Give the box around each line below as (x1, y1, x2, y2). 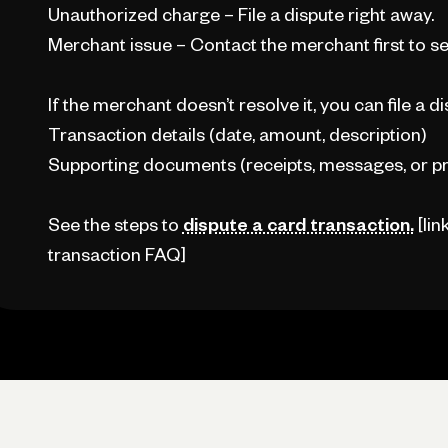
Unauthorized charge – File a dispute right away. (47, 8, 434, 21)
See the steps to (47, 218, 183, 231)
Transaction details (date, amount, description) (47, 128, 427, 141)
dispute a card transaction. (182, 218, 414, 231)
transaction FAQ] (47, 248, 186, 261)
